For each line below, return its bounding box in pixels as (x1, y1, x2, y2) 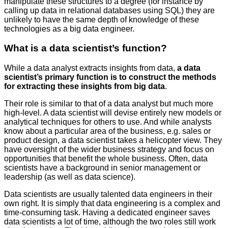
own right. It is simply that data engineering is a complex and (4, 199, 220, 208)
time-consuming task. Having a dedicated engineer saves (4, 208, 210, 217)
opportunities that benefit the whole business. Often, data (4, 154, 208, 163)
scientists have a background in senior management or (4, 163, 201, 173)
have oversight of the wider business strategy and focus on (4, 145, 214, 154)
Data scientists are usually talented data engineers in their (4, 190, 212, 199)
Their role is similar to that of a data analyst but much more (4, 99, 213, 108)
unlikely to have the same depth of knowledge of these (4, 15, 199, 24)
